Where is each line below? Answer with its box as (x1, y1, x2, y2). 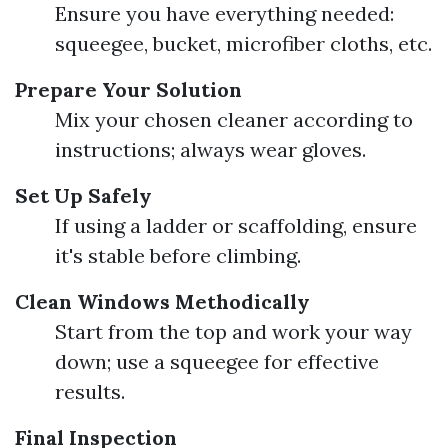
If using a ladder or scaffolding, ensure (55, 213, 417, 238)
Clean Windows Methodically (15, 289, 310, 314)
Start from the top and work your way (55, 319, 412, 344)
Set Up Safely (15, 183, 152, 208)
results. (55, 379, 125, 404)
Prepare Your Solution (15, 77, 242, 102)
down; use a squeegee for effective (55, 349, 379, 374)
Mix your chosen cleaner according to (55, 107, 413, 132)
